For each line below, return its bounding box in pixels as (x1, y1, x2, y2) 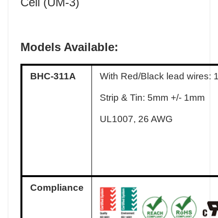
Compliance (30, 182, 84, 193)
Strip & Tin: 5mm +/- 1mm (100, 92, 205, 103)
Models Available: (20, 40, 118, 54)
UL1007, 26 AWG (100, 114, 173, 125)
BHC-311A (30, 71, 76, 82)
